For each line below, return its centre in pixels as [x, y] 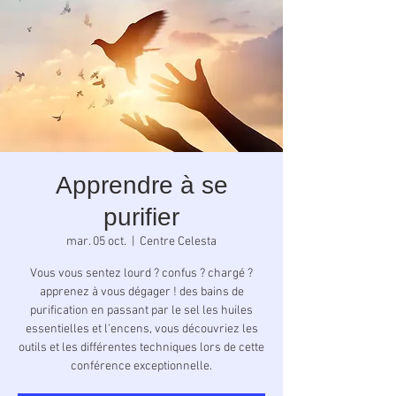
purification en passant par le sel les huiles [141, 311]
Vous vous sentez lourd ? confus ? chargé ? [141, 274]
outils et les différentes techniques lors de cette [141, 348]
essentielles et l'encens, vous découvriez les [141, 329]
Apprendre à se [141, 185]
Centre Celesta [178, 242]
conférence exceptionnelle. [141, 366]
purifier [141, 217]
